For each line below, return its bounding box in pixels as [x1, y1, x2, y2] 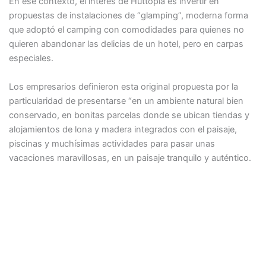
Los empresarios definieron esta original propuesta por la [8, 81, 238, 92]
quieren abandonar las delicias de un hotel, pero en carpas [8, 39, 243, 50]
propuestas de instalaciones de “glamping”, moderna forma [8, 10, 248, 21]
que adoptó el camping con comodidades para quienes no [8, 24, 244, 36]
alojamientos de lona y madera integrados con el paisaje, [8, 123, 237, 135]
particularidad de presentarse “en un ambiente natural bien [8, 95, 243, 106]
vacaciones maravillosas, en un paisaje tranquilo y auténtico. [8, 152, 251, 163]
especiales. [8, 53, 53, 64]
